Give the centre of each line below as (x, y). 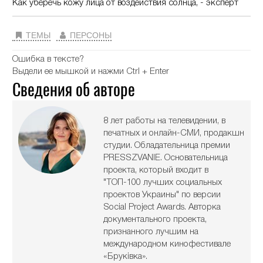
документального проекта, (155, 219)
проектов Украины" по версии (162, 195)
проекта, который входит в (156, 170)
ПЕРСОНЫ (90, 35)
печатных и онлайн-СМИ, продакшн (174, 133)
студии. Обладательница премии (167, 145)
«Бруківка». (126, 256)
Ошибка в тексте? (48, 59)
